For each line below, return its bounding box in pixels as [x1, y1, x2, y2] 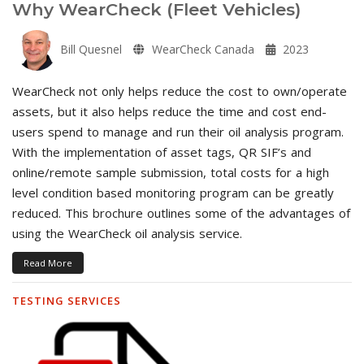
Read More [24, 256, 72, 269]
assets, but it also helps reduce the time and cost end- [12, 102, 327, 119]
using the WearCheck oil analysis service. [12, 224, 242, 241]
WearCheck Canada [149, 41, 254, 57]
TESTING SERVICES [12, 292, 121, 308]
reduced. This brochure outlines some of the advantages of [12, 204, 350, 221]
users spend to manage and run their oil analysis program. [12, 123, 344, 140]
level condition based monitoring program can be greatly [12, 184, 334, 201]
